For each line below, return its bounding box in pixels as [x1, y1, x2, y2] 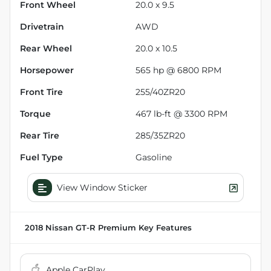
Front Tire [20, 87, 63, 97]
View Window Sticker [57, 182, 148, 192]
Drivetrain [20, 21, 64, 31]
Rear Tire [20, 130, 59, 140]
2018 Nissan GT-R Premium [25, 223, 136, 232]
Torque [20, 108, 51, 119]
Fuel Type [20, 152, 63, 162]
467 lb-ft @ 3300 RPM [135, 108, 227, 119]
